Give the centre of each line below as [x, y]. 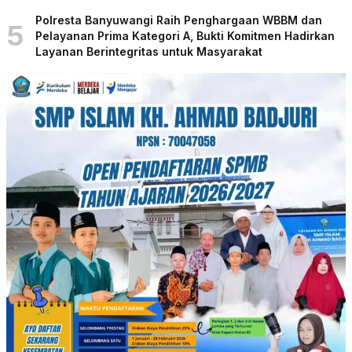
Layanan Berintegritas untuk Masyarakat [149, 51]
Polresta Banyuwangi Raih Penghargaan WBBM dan [179, 20]
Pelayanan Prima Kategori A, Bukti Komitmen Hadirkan [185, 35]
